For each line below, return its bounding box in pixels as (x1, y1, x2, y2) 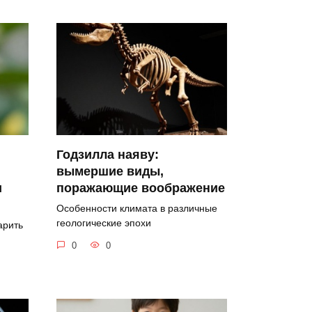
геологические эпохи (56, 217, 151, 228)
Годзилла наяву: (56, 147, 159, 162)
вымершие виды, (56, 164, 164, 178)
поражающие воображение (56, 180, 225, 195)
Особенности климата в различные (56, 202, 217, 214)
